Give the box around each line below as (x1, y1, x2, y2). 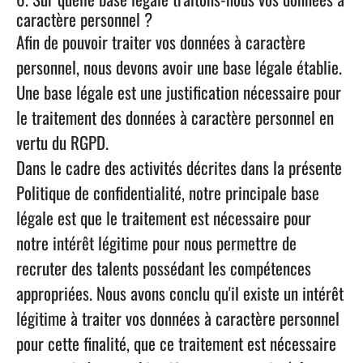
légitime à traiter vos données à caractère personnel (16, 305, 340, 331)
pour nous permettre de (148, 230, 297, 255)
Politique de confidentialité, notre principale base (16, 180, 319, 205)
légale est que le (16, 205, 122, 230)
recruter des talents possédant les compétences (16, 255, 311, 280)
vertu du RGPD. (16, 130, 109, 155)
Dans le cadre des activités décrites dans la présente (16, 155, 342, 180)
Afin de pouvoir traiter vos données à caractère (16, 29, 305, 54)
